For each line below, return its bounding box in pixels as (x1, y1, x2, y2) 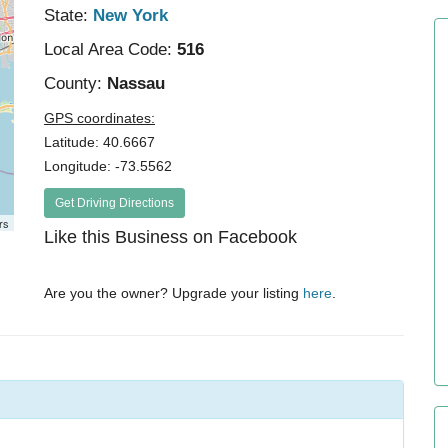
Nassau (102, 74, 166, 93)
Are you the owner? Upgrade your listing (44, 285, 304, 301)
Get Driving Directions (55, 196, 175, 210)
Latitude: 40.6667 (44, 134, 156, 150)
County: (44, 74, 103, 93)
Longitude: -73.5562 (44, 158, 173, 174)
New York (93, 6, 169, 25)
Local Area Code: (44, 40, 173, 59)
